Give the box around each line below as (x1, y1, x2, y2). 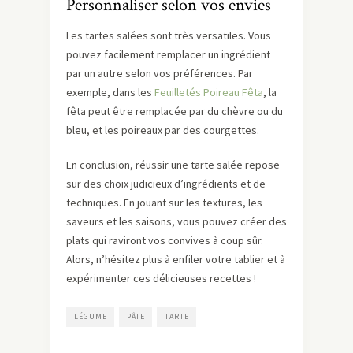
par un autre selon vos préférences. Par (66, 66, 253, 80)
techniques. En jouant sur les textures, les (66, 195, 262, 210)
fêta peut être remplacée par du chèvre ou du (66, 104, 283, 118)
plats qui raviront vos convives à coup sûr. (66, 233, 263, 247)
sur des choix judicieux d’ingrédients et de (66, 176, 266, 191)
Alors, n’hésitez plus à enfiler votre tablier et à (66, 252, 285, 266)
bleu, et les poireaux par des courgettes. (66, 123, 259, 137)
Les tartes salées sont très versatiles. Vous (66, 28, 271, 43)
